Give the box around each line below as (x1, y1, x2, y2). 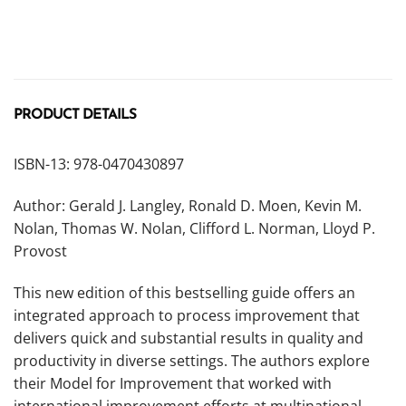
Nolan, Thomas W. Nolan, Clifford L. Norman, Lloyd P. (14, 217, 375, 238)
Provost (14, 240, 67, 261)
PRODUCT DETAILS (14, 107, 136, 122)
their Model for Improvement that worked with (14, 372, 332, 393)
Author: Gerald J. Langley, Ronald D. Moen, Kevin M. (14, 195, 362, 216)
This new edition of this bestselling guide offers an (14, 282, 355, 303)
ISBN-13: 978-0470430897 (14, 153, 184, 174)
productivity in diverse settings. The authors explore (14, 350, 370, 371)
